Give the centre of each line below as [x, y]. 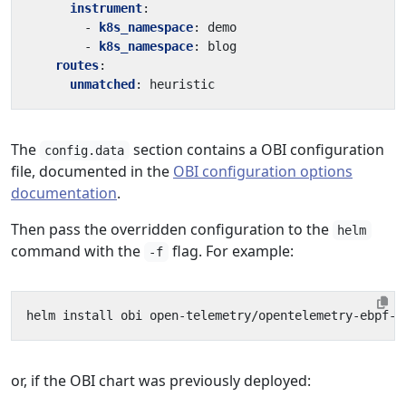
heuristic [182, 84]
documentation [64, 193]
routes [77, 65]
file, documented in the [92, 171]
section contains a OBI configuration [256, 150]
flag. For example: [231, 251]
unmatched [102, 84]
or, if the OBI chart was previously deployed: [161, 381]
